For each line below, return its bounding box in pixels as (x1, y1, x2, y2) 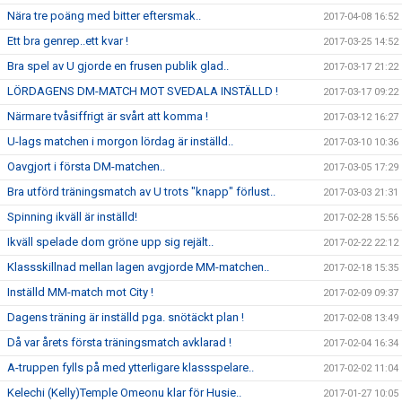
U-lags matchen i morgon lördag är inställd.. (7, 135, 233, 148)
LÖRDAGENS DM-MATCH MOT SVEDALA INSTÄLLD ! (7, 84, 278, 98)
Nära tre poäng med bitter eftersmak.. (7, 9, 201, 22)
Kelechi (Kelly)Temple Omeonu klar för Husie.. (7, 386, 241, 399)
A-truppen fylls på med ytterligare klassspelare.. (7, 361, 254, 374)
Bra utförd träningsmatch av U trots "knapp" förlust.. (7, 185, 275, 198)
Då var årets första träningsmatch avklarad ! (7, 336, 232, 349)
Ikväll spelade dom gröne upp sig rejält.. (7, 235, 214, 249)
